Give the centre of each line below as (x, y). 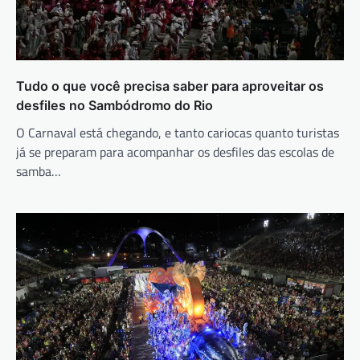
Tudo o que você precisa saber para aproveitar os (170, 86)
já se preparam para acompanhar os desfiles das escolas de (175, 152)
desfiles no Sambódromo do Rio (115, 106)
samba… (39, 172)
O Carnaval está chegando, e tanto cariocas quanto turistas (178, 133)
